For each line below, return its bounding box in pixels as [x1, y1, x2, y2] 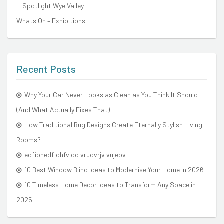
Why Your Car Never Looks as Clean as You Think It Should [24, 90, 198, 99]
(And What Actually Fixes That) [16, 105, 110, 114]
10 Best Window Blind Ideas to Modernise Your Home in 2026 [24, 165, 204, 174]
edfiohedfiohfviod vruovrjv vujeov [24, 150, 126, 159]
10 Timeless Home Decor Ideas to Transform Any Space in [24, 180, 196, 189]
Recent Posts [16, 63, 76, 75]
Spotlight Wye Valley [22, 1, 84, 10]
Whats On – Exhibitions [16, 16, 85, 25]
